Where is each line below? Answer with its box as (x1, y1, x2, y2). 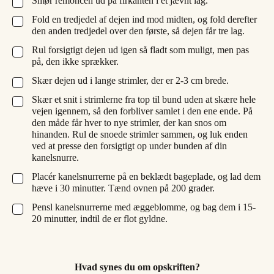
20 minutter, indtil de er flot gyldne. (32, 213, 168, 224)
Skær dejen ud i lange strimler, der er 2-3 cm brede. (32, 75, 229, 86)
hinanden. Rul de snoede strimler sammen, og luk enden (32, 128, 248, 139)
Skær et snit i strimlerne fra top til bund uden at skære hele (32, 94, 256, 105)
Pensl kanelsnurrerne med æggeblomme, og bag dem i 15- (32, 201, 256, 212)
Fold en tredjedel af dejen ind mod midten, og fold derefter (32, 13, 257, 24)
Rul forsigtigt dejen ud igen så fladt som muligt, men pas (32, 44, 249, 55)
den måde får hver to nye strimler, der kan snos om (32, 117, 226, 128)
